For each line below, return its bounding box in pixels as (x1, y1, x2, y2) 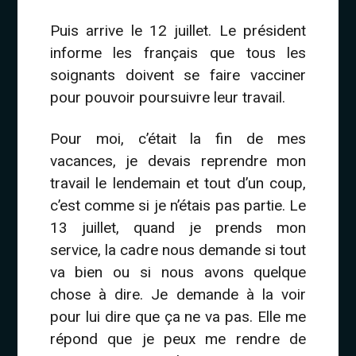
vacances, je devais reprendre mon (49, 152, 307, 171)
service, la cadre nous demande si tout (49, 241, 307, 260)
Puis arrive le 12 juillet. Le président (49, 21, 307, 41)
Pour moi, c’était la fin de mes (49, 130, 307, 149)
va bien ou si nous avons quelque (49, 263, 307, 282)
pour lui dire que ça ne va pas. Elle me (49, 308, 307, 327)
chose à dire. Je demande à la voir (49, 285, 307, 304)
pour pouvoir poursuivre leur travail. (49, 88, 285, 107)
